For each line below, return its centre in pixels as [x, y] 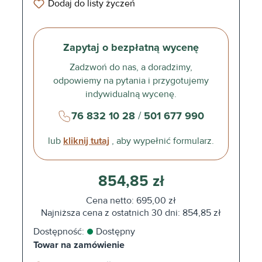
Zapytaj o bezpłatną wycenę [131, 48]
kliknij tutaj [86, 141]
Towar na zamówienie [79, 245]
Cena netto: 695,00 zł [131, 200]
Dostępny [115, 231]
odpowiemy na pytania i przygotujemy [131, 81]
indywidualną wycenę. [131, 94]
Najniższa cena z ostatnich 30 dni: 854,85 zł [131, 213]
